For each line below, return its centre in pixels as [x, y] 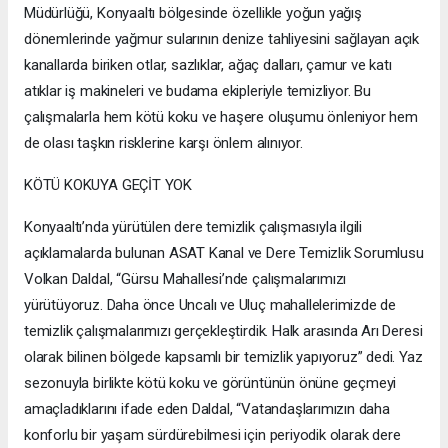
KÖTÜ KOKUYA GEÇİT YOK [108, 185]
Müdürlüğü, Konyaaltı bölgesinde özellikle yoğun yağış [193, 13]
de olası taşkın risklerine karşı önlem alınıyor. [163, 143]
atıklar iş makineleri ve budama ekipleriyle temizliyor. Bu [197, 91]
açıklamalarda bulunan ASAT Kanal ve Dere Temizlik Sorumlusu [224, 253]
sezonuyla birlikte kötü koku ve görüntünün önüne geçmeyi [210, 383]
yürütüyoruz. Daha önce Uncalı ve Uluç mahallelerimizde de [210, 305]
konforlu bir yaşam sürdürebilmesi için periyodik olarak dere [212, 435]
